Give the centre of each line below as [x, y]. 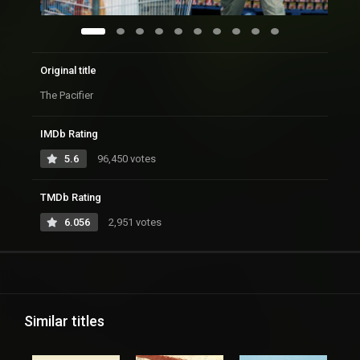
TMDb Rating [71, 198]
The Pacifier [67, 96]
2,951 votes [134, 223]
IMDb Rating [69, 134]
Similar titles [64, 321]
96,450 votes [125, 159]
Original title [68, 71]
